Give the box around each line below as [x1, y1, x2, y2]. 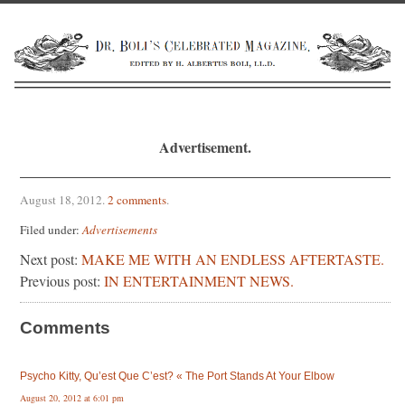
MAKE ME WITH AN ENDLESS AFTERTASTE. [81, 249, 384, 268]
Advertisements [82, 221, 157, 238]
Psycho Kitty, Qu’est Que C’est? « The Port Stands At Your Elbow [20, 369, 334, 382]
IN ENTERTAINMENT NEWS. [104, 270, 294, 290]
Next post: [20, 249, 81, 268]
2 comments [108, 192, 166, 208]
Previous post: [20, 270, 104, 290]
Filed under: [20, 221, 82, 238]
